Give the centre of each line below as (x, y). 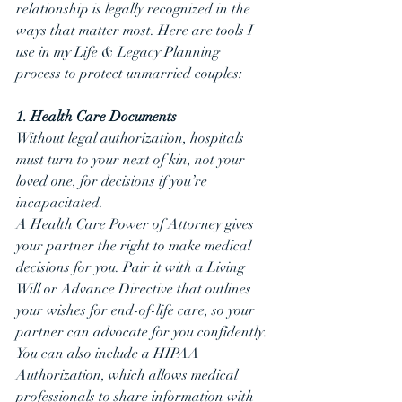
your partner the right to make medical (135, 246)
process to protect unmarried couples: (129, 74)
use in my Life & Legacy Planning (120, 52)
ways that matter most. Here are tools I (136, 31)
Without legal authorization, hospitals (132, 138)
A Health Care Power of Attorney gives (137, 224)
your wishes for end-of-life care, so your (137, 310)
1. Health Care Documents (96, 117)
